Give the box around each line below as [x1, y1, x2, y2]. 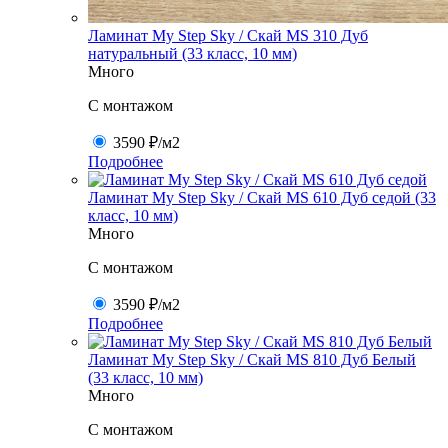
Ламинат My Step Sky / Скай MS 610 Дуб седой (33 [88, 188, 436, 206]
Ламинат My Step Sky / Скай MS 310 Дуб [88, 26, 368, 44]
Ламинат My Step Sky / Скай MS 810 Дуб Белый [88, 350, 416, 368]
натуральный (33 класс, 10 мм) [88, 44, 297, 62]
